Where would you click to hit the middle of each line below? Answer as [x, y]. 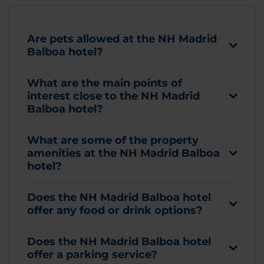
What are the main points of [105, 83]
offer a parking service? [92, 254]
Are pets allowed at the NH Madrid [122, 39]
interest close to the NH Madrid [113, 96]
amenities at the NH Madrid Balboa [123, 153]
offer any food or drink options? [115, 210]
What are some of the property [113, 140]
